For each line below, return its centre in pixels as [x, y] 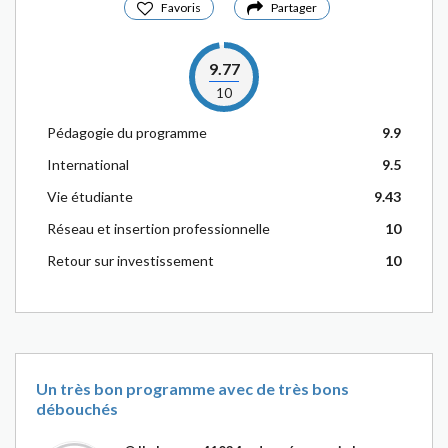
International [88, 164]
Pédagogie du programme [127, 132]
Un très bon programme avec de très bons [192, 388]
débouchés [77, 408]
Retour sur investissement [130, 260]
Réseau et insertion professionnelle [158, 228]
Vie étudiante [90, 196]
